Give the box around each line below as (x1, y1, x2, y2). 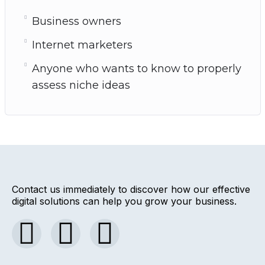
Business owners (31, 14, 121, 28)
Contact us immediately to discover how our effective (12, 183, 250, 195)
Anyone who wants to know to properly (31, 62, 241, 75)
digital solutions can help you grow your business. (12, 195, 237, 207)
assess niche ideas (31, 78, 130, 92)
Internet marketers (31, 38, 132, 51)
